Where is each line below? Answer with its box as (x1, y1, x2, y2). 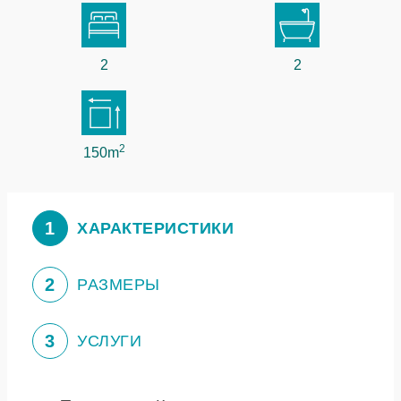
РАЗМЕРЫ (77, 276, 160, 294)
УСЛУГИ (77, 332, 141, 350)
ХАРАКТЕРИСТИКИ (77, 219, 234, 237)
